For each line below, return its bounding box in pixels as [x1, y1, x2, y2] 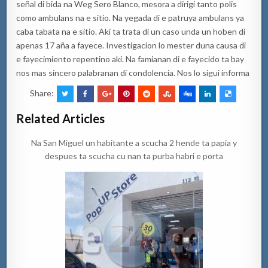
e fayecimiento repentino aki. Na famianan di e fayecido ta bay [16, 53, 245, 64]
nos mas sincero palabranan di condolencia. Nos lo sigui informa [16, 67, 250, 78]
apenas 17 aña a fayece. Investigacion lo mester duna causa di [16, 39, 246, 50]
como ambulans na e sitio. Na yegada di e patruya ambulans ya [16, 12, 245, 23]
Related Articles [16, 111, 105, 126]
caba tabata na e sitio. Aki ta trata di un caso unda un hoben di [16, 26, 246, 36]
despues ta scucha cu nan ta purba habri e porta [45, 150, 223, 161]
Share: [29, 87, 56, 98]
